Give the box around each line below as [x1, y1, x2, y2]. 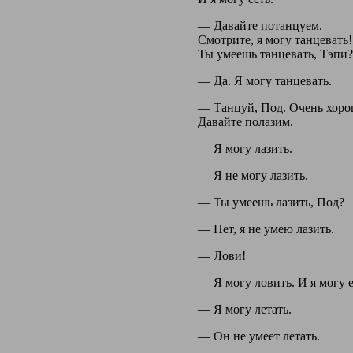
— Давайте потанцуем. [197, 18, 322, 32]
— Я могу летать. [197, 302, 292, 316]
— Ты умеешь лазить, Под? [197, 195, 344, 209]
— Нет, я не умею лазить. [197, 221, 334, 236]
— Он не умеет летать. [197, 329, 320, 343]
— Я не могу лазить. [197, 168, 308, 182]
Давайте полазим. [197, 114, 293, 128]
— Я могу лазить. [197, 141, 292, 155]
